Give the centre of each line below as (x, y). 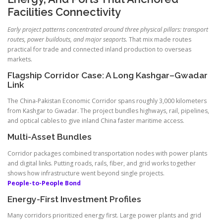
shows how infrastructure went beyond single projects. (86, 173)
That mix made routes (159, 40)
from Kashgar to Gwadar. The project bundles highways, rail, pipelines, (108, 111)
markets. (20, 59)
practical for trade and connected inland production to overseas (99, 50)
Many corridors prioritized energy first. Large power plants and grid (104, 215)
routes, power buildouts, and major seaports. (67, 40)
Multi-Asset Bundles (50, 137)
